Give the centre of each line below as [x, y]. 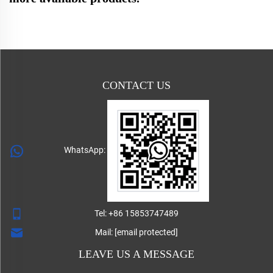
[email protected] [146, 232]
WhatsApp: [85, 150]
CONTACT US [136, 85]
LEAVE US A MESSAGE [136, 254]
